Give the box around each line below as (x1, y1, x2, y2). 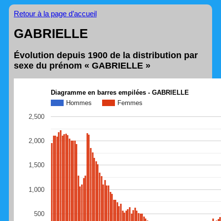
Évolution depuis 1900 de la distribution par (13, 50, 198, 60)
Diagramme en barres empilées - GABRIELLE (50, 88, 189, 96)
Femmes (117, 99, 143, 107)
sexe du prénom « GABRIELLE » (13, 60, 150, 71)
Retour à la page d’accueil (13, 9, 97, 18)
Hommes (66, 99, 92, 107)
